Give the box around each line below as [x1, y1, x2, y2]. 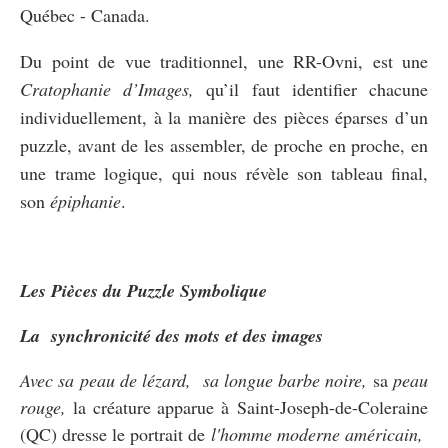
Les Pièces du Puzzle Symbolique [20, 277, 267, 303]
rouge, [20, 394, 73, 419]
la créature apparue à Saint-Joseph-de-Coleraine [72, 394, 429, 419]
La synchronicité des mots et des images [20, 322, 323, 348]
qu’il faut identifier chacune [194, 76, 429, 101]
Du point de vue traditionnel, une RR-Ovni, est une [20, 48, 428, 73]
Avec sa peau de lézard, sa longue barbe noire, [20, 367, 373, 392]
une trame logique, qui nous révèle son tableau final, [20, 160, 428, 185]
